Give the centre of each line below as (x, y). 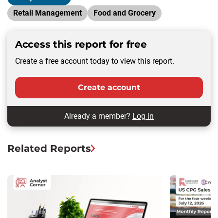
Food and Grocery (125, 13)
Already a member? (98, 116)
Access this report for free (81, 44)
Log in (143, 116)
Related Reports (49, 148)
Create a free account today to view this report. (95, 61)
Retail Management (47, 13)
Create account (109, 87)
